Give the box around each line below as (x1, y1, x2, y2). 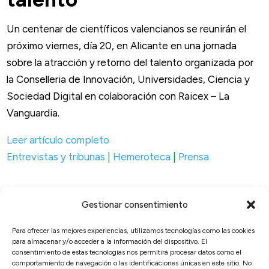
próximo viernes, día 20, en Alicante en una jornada (7, 39, 237, 52)
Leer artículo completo (7, 133, 110, 146)
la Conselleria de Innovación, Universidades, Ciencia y (7, 73, 250, 85)
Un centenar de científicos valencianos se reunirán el (7, 22, 247, 35)
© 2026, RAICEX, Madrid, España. (26, 242, 178, 255)
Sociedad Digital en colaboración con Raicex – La (7, 89, 230, 102)
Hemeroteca (113, 150, 171, 163)
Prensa (178, 150, 210, 163)
